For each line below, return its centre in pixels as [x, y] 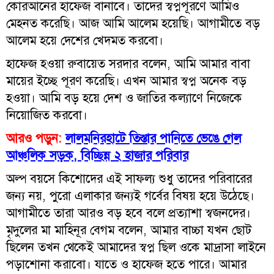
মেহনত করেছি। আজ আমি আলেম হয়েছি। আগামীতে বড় [133, 23]
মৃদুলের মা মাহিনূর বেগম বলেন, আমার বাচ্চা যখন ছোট [129, 230]
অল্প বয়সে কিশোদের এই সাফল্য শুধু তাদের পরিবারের [129, 178]
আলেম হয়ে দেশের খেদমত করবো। [85, 40]
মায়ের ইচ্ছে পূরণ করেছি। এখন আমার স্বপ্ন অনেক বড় [126, 80]
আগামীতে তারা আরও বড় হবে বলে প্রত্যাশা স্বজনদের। [128, 213]
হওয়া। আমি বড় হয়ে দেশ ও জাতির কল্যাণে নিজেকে [124, 98]
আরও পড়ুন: [34, 138]
